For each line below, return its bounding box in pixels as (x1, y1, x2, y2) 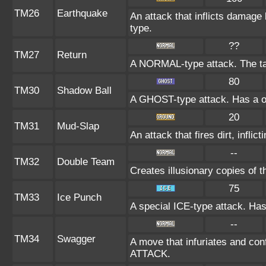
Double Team (57, 156, 115, 167)
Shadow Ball (57, 85, 112, 96)
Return (57, 49, 87, 61)
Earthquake (57, 8, 107, 19)
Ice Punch (57, 192, 102, 203)
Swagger (57, 233, 96, 245)
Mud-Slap (57, 121, 99, 132)
